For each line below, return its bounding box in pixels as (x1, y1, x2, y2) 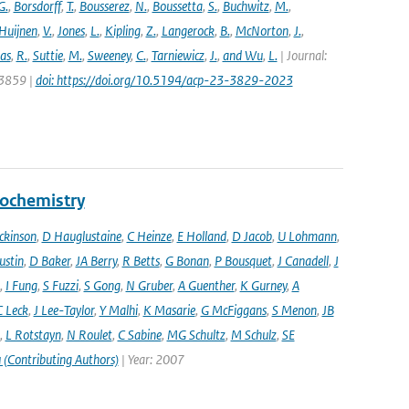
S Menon (271, 301, 317, 319)
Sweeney (87, 47, 131, 64)
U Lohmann (277, 227, 337, 245)
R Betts (121, 252, 160, 269)
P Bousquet (214, 252, 272, 269)
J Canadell (277, 252, 329, 269)
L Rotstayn (5, 326, 61, 343)
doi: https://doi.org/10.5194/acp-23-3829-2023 (35, 71, 293, 89)
